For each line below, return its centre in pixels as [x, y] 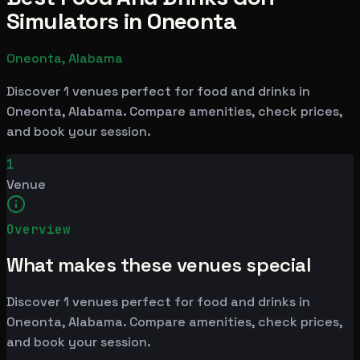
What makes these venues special [159, 265]
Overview [39, 229]
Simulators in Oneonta [122, 20]
